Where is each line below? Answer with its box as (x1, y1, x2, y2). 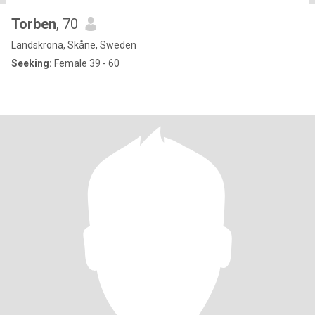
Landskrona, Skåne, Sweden (11, 39, 136, 51)
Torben (11, 15, 56, 32)
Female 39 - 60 (52, 58, 120, 69)
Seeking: (11, 58, 52, 69)
